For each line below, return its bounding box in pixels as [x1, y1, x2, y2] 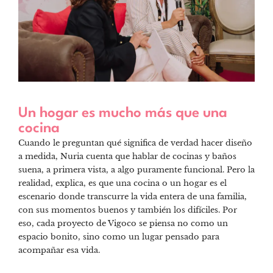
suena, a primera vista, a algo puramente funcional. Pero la [18, 165, 255, 175]
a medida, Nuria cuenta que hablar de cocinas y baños [18, 151, 236, 162]
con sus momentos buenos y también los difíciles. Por [18, 205, 237, 216]
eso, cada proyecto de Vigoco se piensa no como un [18, 218, 228, 229]
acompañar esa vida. [18, 245, 100, 256]
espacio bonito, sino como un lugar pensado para [18, 232, 219, 243]
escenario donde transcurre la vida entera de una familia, [18, 191, 247, 202]
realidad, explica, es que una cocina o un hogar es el [18, 178, 227, 189]
